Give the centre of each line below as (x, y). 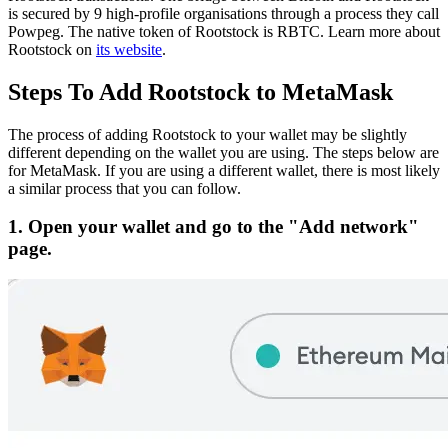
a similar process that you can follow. (124, 188)
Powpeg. (36, 31)
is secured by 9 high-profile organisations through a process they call (223, 13)
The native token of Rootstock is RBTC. (196, 31)
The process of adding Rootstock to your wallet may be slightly (207, 134)
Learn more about (384, 31)
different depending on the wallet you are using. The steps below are (223, 152)
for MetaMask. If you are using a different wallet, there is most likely (224, 170)
